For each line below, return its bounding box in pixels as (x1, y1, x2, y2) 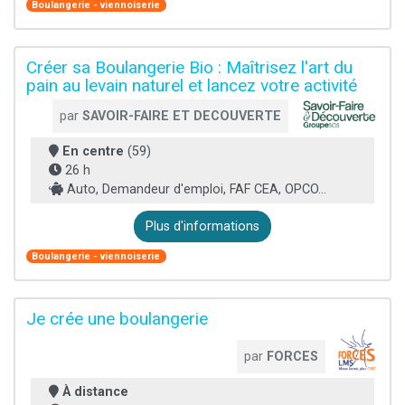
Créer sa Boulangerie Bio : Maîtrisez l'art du (26, 57, 353, 79)
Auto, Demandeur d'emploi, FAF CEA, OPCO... (63, 182, 326, 198)
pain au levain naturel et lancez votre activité (26, 75, 357, 97)
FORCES (267, 349, 319, 365)
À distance (62, 384, 128, 400)
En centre (62, 144, 124, 160)
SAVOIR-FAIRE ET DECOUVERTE (82, 108, 281, 125)
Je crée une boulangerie (26, 308, 208, 330)
